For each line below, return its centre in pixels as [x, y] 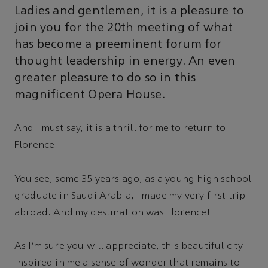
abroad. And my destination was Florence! [113, 213]
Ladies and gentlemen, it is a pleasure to [130, 11]
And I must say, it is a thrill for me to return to [120, 129]
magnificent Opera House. [90, 95]
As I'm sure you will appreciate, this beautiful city [129, 246]
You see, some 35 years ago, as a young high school [133, 179]
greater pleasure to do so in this [105, 78]
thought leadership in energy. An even [125, 61]
